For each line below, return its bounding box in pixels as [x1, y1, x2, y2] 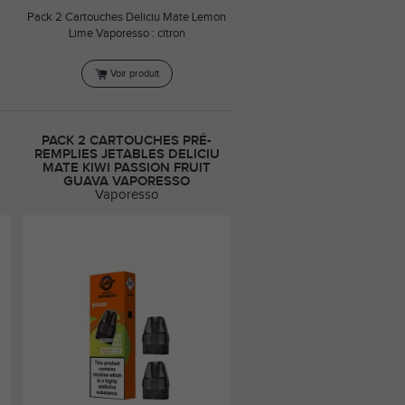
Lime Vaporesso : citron [68, 28, 185, 41]
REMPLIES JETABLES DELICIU [33, 146, 220, 161]
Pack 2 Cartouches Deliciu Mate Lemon [27, 12, 226, 24]
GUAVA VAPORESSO [63, 174, 190, 188]
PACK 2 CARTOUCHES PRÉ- [42, 133, 212, 147]
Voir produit [109, 69, 159, 80]
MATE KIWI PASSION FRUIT [42, 160, 211, 174]
